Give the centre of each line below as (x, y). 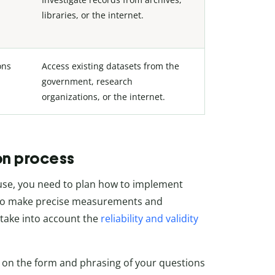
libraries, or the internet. (93, 15)
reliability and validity (149, 219)
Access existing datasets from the (110, 66)
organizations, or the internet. (103, 96)
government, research (87, 81)
